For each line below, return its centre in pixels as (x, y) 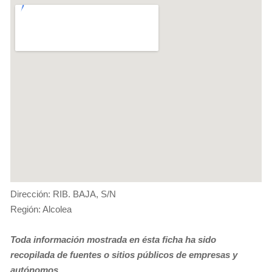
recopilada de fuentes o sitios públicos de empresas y (124, 254)
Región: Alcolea (41, 209)
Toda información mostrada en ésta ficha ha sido (113, 239)
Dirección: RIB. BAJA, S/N (63, 194)
